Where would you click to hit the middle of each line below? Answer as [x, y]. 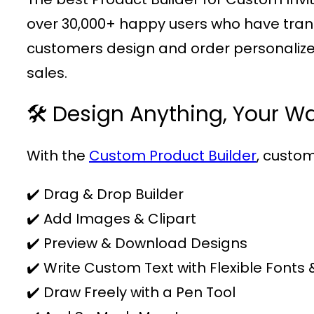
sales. [47, 73]
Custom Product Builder [173, 155]
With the [58, 155]
